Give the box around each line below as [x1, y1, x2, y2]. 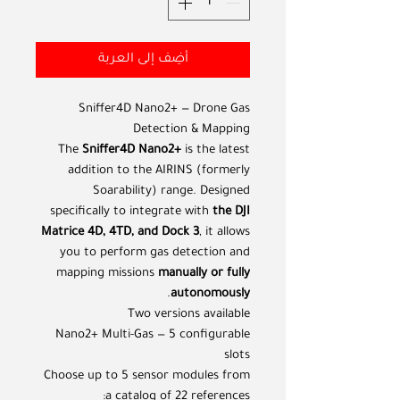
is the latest [181, 144, 250, 158]
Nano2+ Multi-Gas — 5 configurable [55, 329, 250, 343]
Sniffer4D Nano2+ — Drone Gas [79, 103, 250, 117]
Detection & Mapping [133, 123, 250, 137]
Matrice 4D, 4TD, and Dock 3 [41, 226, 199, 240]
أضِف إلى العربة [97, 53, 188, 68]
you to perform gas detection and [60, 246, 250, 261]
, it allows [199, 226, 250, 240]
